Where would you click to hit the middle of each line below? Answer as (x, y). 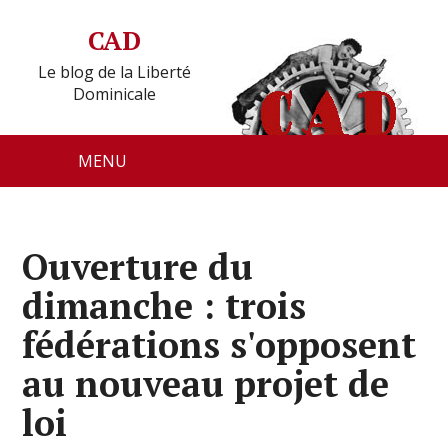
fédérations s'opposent (219, 344)
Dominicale (114, 94)
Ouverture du (138, 266)
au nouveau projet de (206, 383)
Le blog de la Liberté (114, 72)
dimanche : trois (164, 305)
